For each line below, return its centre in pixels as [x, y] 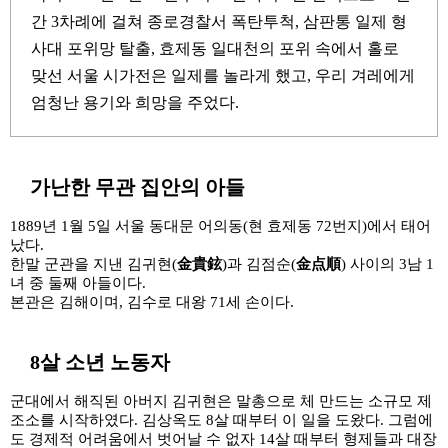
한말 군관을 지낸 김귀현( [93, 264]
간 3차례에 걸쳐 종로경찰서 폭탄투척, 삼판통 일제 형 [219, 21]
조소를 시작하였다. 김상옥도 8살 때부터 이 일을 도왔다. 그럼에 [221, 420]
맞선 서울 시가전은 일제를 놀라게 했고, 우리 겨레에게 [223, 75]
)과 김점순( [259, 264]
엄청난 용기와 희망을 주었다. [135, 102]
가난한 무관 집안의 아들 [137, 187]
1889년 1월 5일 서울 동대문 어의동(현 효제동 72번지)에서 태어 [220, 226]
